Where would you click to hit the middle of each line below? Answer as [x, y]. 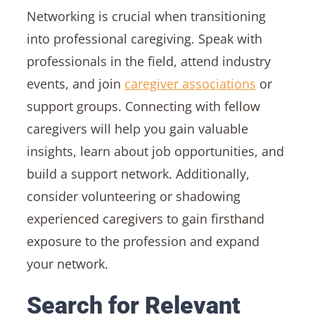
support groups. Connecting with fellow [143, 107]
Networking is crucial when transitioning [146, 17]
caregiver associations [190, 84]
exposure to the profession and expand [143, 242]
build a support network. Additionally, [138, 174]
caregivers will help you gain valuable [137, 129]
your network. [67, 264]
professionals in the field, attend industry [148, 62]
